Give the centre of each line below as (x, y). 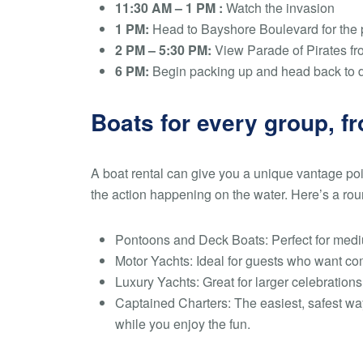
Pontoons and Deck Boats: (192, 239)
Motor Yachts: (154, 261)
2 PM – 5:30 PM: (163, 50)
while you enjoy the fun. (183, 324)
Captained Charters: (173, 303)
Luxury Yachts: (157, 282)
